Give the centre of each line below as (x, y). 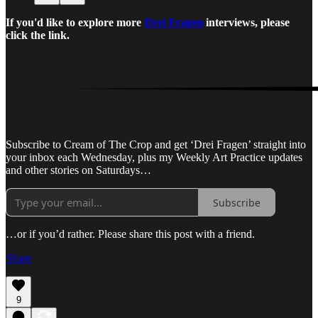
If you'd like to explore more (75, 23)
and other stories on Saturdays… (78, 170)
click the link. (38, 35)
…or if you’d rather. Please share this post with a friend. (130, 234)
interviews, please (246, 23)
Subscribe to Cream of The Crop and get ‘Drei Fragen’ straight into (156, 145)
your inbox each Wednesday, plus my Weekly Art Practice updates (154, 158)
